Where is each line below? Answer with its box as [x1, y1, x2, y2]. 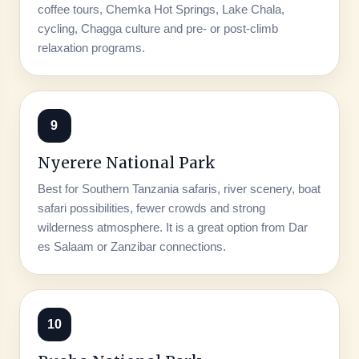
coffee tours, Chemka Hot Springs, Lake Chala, [37, 2, 284, 16]
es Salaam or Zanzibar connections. [37, 239, 226, 253]
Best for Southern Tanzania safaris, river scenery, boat [37, 181, 321, 196]
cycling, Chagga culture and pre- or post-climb [37, 21, 278, 35]
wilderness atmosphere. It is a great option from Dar [37, 220, 308, 234]
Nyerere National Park [37, 152, 216, 172]
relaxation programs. [37, 40, 145, 54]
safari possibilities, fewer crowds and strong [37, 200, 265, 215]
